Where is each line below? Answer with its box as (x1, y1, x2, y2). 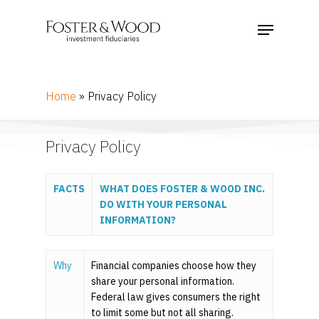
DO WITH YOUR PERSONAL (100, 198, 227, 211)
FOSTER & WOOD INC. (158, 182, 265, 196)
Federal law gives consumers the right (91, 291, 261, 304)
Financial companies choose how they (91, 259, 256, 273)
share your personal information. (91, 275, 234, 288)
